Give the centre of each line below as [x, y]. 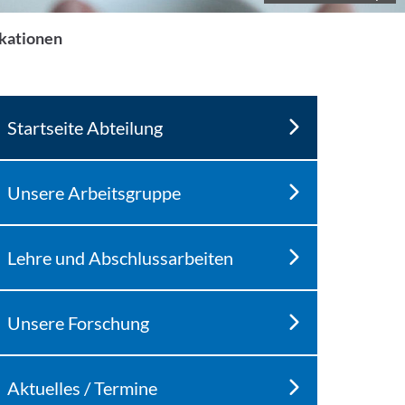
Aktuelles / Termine [82, 388]
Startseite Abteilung [85, 127]
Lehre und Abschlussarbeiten [120, 258]
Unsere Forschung [78, 323]
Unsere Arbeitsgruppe [94, 193]
